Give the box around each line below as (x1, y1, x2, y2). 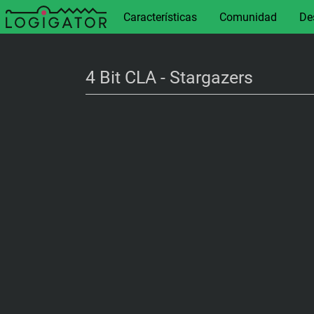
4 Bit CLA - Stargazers (86, 67, 253, 88)
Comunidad (219, 10, 277, 24)
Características (123, 10, 197, 24)
